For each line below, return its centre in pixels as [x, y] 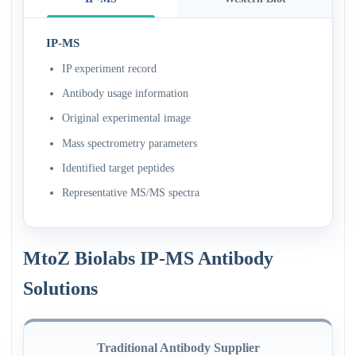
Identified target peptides [118, 168]
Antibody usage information [125, 94]
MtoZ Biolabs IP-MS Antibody [148, 259]
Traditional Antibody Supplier [178, 347]
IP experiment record [109, 68]
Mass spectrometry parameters [130, 143]
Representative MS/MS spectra [131, 192]
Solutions [60, 289]
